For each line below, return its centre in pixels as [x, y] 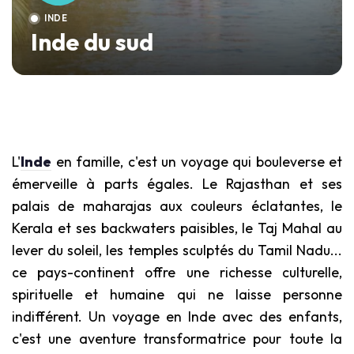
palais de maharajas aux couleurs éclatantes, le [177, 206]
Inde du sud [92, 42]
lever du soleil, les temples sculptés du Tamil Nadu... [177, 250]
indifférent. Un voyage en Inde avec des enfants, [177, 316]
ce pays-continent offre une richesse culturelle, [177, 272]
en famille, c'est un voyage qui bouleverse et [197, 162]
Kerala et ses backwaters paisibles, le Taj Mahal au [177, 228]
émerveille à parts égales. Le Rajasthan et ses [177, 184]
